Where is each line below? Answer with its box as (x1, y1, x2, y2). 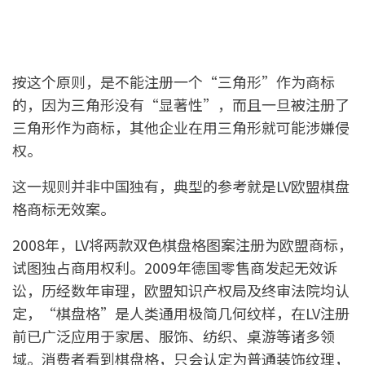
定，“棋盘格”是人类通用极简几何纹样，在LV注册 (12, 301, 350, 323)
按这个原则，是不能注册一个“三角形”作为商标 (12, 70, 335, 92)
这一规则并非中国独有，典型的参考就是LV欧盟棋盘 (12, 174, 350, 196)
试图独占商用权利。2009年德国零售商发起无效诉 (12, 256, 338, 278)
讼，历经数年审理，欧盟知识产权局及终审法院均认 (12, 279, 350, 301)
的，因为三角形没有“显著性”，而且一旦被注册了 (12, 93, 350, 115)
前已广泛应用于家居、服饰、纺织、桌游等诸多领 (12, 324, 335, 346)
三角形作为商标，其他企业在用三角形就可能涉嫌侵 (12, 116, 350, 138)
